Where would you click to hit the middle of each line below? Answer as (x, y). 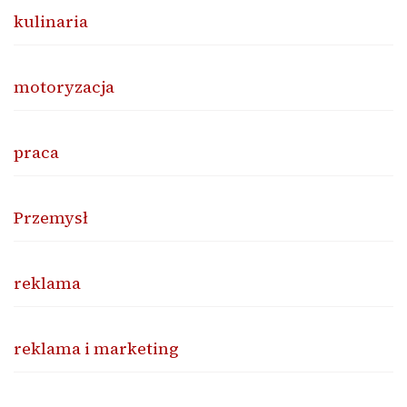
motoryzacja (64, 86)
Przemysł (51, 217)
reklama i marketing (96, 348)
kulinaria (51, 21)
